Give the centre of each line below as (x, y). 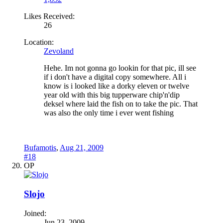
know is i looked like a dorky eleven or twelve (116, 86)
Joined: (35, 213)
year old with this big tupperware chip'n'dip (112, 95)
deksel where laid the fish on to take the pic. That (121, 104)
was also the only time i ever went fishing (109, 113)
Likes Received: (49, 16)
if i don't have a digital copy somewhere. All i (115, 77)
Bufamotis (40, 148)
